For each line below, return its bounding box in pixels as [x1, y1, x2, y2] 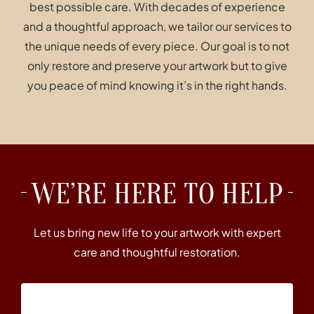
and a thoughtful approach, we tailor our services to [22, 19, 292, 34]
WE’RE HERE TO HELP [32, 177, 283, 212]
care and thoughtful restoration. [74, 245, 240, 260]
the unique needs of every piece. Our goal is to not [25, 39, 289, 54]
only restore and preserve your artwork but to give [27, 58, 287, 74]
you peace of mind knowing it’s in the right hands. [27, 78, 287, 93]
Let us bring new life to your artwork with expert [33, 225, 281, 240]
